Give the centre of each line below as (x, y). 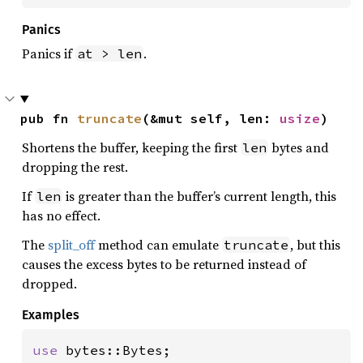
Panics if (49, 53)
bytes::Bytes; (118, 350)
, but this (315, 244)
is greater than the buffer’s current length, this (199, 196)
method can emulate (158, 244)
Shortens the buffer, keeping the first (131, 147)
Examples (51, 314)
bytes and (299, 147)
